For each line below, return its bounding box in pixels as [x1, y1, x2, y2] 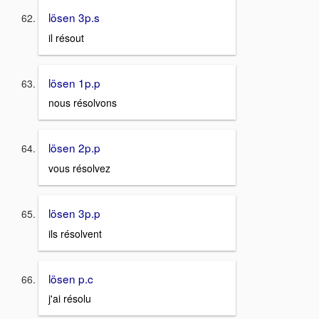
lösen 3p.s [48, 9, 100, 25]
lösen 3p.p [48, 205, 100, 221]
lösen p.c [48, 270, 93, 286]
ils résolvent [48, 226, 102, 241]
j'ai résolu [48, 291, 91, 306]
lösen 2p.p [48, 140, 100, 156]
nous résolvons [48, 95, 117, 110]
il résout [48, 30, 84, 45]
